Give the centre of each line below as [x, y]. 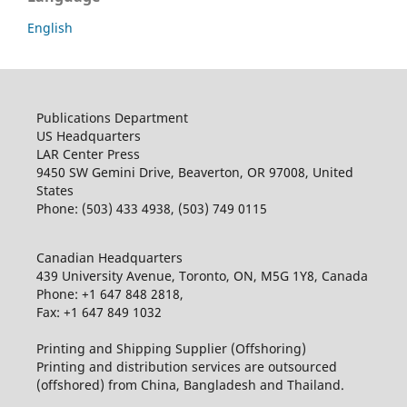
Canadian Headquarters [109, 257]
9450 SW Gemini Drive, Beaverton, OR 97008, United [194, 172]
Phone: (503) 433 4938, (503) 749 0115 [151, 208]
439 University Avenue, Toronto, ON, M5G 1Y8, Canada [202, 275]
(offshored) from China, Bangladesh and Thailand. [190, 384]
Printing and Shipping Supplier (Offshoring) [171, 348]
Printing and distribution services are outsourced [186, 366]
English [50, 27]
